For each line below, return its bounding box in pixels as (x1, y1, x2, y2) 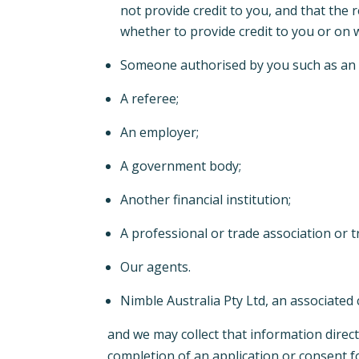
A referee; (120, 90, 183, 108)
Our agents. (120, 258, 195, 276)
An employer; (120, 123, 203, 142)
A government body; (120, 157, 245, 175)
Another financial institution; (120, 191, 295, 209)
